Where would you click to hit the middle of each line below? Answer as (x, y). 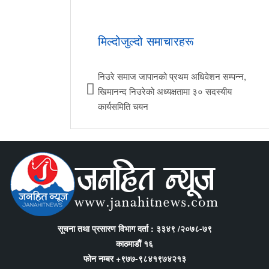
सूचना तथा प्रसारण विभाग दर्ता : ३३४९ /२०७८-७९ (134, 228)
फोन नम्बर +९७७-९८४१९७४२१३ (134, 258)
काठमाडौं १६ (134, 243)
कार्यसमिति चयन (123, 106)
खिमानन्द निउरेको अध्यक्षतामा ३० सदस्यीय (165, 91)
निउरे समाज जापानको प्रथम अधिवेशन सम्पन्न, (172, 76)
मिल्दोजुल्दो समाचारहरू (146, 40)
